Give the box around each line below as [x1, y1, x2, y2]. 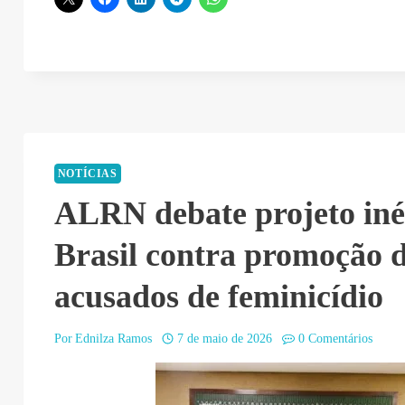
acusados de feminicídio [53, 278, 383, 316]
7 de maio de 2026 [177, 332, 273, 346]
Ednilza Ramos [74, 332, 152, 346]
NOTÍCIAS [57, 167, 118, 181]
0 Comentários [297, 332, 372, 346]
